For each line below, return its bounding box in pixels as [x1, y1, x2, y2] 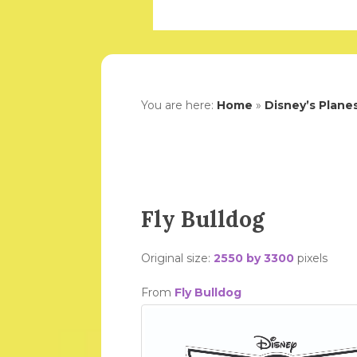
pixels [294, 251, 328, 265]
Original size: [141, 251, 214, 265]
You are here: [141, 98, 217, 112]
